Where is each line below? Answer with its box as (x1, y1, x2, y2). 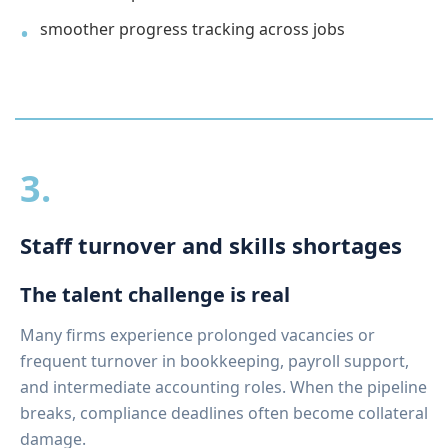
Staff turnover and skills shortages (20, 229, 402, 260)
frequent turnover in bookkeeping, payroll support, (20, 349, 409, 372)
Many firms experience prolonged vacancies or (20, 323, 375, 346)
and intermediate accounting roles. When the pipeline (20, 375, 427, 398)
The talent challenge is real (20, 280, 290, 308)
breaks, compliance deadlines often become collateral (20, 401, 428, 424)
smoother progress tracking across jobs (40, 17, 345, 40)
